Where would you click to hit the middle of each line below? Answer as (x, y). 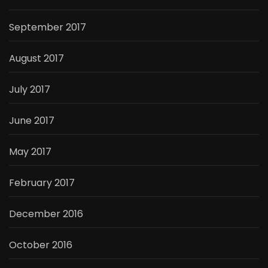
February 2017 (42, 183)
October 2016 (41, 245)
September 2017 (48, 28)
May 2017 (30, 152)
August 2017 (36, 59)
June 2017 (32, 121)
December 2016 (46, 214)
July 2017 (30, 90)
